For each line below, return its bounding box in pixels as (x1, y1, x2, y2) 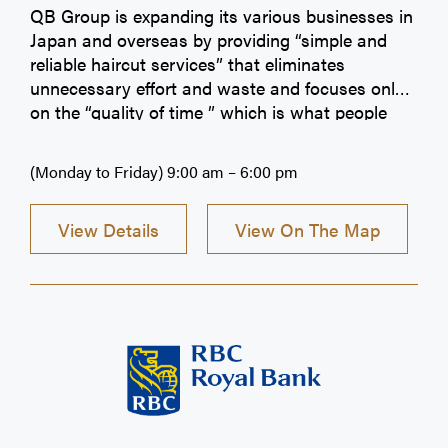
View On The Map (235, 216, 380, 242)
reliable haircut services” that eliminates (30, 51, 345, 77)
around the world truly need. (30, 123, 252, 149)
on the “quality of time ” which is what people (30, 99, 387, 125)
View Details (58, 216, 159, 242)
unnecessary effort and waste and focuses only (30, 75, 404, 101)
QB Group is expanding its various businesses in (30, 3, 413, 29)
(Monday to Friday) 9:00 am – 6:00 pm (30, 160, 298, 184)
